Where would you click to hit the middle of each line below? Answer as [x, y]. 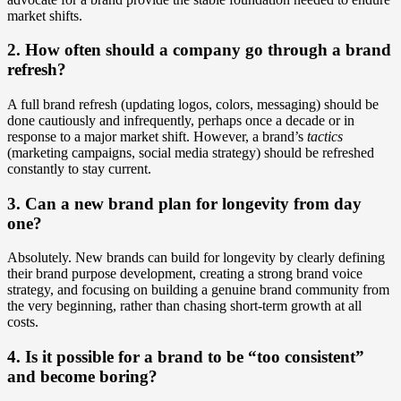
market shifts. [45, 15]
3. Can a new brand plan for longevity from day [184, 203]
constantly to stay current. [79, 168]
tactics [325, 136]
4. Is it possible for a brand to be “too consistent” [186, 357]
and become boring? [82, 377]
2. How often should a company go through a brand [199, 50]
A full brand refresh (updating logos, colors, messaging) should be [193, 104]
